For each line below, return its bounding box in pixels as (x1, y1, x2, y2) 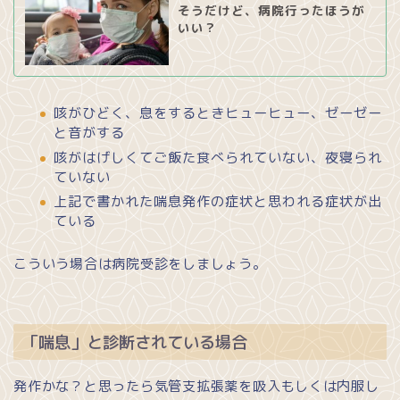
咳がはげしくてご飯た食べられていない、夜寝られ (54, 147, 382, 167)
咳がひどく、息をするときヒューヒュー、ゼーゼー (54, 104, 382, 123)
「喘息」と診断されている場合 (22, 330, 247, 354)
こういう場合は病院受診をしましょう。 (13, 254, 267, 273)
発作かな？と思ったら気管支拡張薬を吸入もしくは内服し (13, 377, 379, 396)
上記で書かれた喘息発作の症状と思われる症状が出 (54, 191, 382, 211)
